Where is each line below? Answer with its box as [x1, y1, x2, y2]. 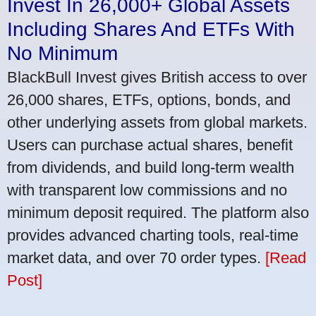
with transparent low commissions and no [7, 181, 287, 199]
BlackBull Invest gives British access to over [7, 68, 307, 86]
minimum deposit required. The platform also [7, 203, 309, 221]
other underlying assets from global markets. [7, 113, 308, 131]
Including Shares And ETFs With [7, 18, 295, 40]
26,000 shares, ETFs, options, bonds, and [7, 90, 291, 109]
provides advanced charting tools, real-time [7, 226, 298, 244]
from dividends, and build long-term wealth [7, 158, 294, 176]
